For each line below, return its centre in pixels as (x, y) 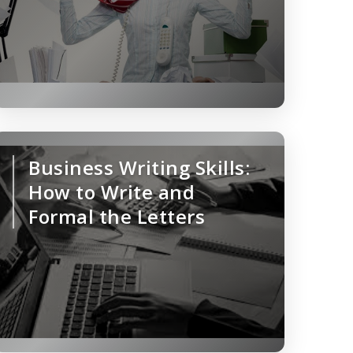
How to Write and (111, 192)
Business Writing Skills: (139, 168)
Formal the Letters (117, 217)
